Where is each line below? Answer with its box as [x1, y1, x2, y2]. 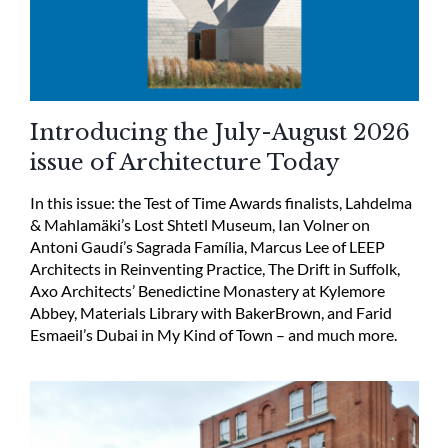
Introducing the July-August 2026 [29, 118, 410, 146]
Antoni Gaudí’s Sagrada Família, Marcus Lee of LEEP [29, 236, 385, 256]
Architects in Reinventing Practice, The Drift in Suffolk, [29, 258, 400, 278]
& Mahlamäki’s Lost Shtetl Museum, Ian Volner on [29, 214, 370, 234]
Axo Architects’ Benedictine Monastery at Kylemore [29, 280, 385, 300]
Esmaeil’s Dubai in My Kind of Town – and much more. [29, 324, 397, 344]
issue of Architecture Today [29, 148, 340, 176]
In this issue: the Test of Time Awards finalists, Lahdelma [29, 192, 412, 212]
